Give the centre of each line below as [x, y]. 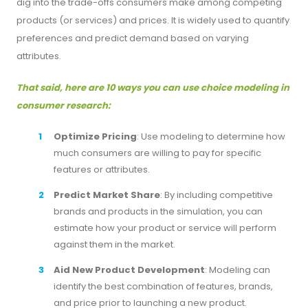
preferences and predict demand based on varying [133, 38]
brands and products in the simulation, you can [158, 211]
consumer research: [64, 105]
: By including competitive [217, 195]
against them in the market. [114, 244]
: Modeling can [238, 269]
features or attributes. [102, 169]
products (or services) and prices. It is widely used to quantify [153, 20]
